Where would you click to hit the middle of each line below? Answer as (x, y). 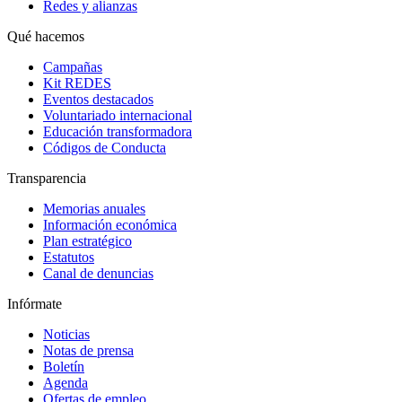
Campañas (73, 67)
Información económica (110, 225)
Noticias (66, 335)
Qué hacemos (46, 37)
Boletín (64, 367)
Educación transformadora (118, 132)
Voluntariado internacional (118, 116)
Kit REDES (77, 83)
